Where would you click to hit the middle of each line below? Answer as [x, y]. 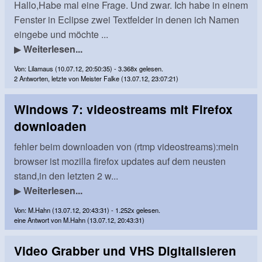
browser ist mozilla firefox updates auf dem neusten [120, 161]
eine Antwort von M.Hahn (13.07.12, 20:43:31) [79, 220]
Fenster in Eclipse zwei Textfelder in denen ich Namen [127, 19]
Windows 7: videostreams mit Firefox [123, 109]
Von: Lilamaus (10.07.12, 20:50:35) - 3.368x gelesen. [89, 68]
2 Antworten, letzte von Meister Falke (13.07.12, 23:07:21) [96, 78]
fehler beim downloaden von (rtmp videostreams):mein [126, 146]
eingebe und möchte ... [61, 34]
